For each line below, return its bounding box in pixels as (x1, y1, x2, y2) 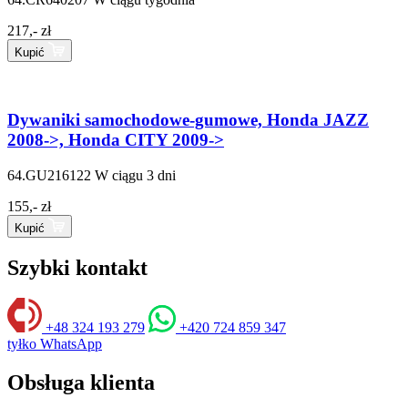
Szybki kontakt (7, 255, 148, 280)
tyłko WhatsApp (7, 335, 102, 352)
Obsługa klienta (7, 370, 155, 394)
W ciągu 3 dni (95, 167, 176, 183)
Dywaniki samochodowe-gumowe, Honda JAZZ (7, 110, 369, 130)
